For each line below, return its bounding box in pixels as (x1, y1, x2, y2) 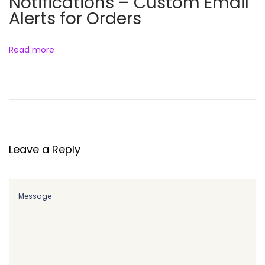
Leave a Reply (9, 141, 80, 157)
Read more (9, 43, 54, 56)
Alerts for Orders (9, 7, 141, 30)
